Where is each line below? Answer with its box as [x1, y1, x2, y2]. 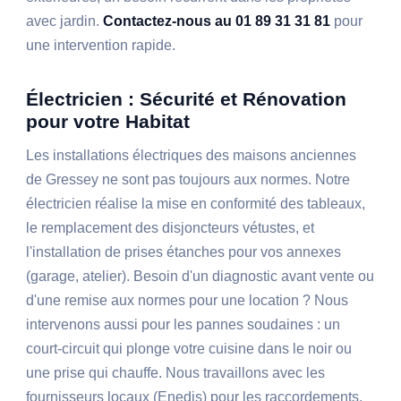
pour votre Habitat [26, 111, 191, 132]
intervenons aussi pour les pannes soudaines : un [26, 317, 341, 333]
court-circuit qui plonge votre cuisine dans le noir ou [26, 341, 353, 357]
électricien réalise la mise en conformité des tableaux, [26, 196, 366, 212]
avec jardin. [26, 13, 104, 30]
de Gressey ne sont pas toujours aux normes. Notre [26, 172, 351, 188]
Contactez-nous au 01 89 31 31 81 [103, 13, 331, 30]
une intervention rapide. [26, 38, 176, 54]
